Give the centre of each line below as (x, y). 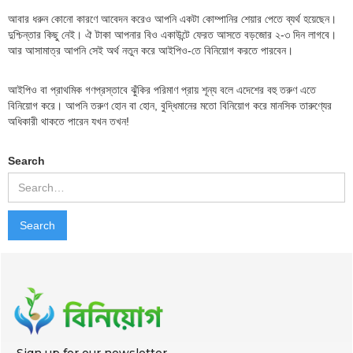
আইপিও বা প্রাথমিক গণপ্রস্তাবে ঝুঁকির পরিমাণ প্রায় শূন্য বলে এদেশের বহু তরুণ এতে (162, 89)
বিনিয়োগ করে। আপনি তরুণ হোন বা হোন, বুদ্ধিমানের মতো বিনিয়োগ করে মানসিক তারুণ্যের (170, 105)
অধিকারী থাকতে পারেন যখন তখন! (69, 121)
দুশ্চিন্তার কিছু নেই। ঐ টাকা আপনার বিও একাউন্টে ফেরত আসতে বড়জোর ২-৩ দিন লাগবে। (172, 34)
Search (26, 160)
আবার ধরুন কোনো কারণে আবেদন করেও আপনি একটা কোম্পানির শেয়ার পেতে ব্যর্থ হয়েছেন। (172, 19)
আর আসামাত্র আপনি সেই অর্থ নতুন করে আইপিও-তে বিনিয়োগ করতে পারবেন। (154, 50)
